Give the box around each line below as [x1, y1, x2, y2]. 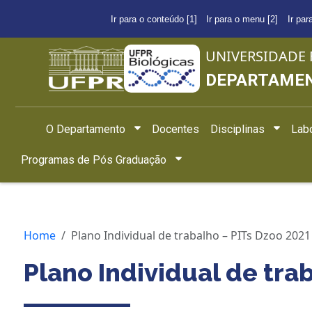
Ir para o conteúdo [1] [110, 13, 197, 24]
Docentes [152, 122, 200, 136]
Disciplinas [210, 122, 265, 136]
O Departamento [46, 122, 125, 136]
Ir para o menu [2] [206, 13, 279, 24]
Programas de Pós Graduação [21, 153, 166, 166]
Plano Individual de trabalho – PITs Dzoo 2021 [71, 227, 311, 243]
